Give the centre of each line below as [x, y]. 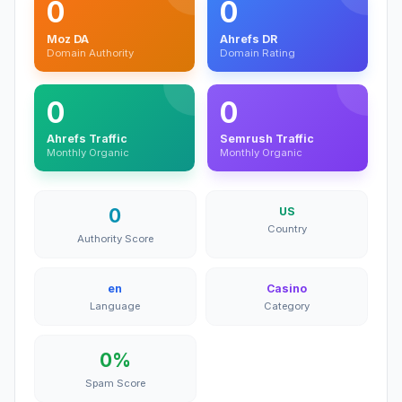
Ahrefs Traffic [87, 139]
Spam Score [115, 383]
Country [287, 228]
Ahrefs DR [249, 39]
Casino [287, 288]
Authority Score [115, 238]
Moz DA [68, 39]
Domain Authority [90, 52]
